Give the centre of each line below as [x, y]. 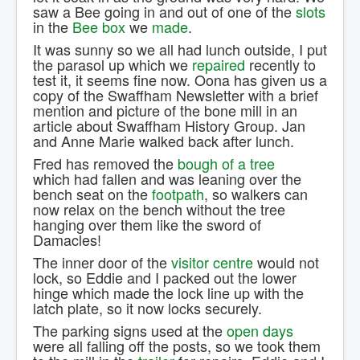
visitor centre [212, 262]
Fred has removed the [105, 164]
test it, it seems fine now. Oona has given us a [180, 80]
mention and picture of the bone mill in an [165, 110]
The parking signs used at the [130, 331]
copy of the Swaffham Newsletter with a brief [176, 95]
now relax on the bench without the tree [159, 209]
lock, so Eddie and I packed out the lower [165, 278]
